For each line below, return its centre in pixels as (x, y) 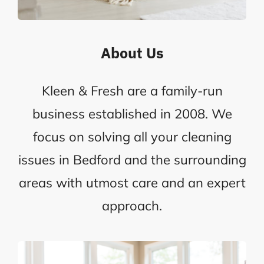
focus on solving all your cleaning (132, 136)
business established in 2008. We (132, 113)
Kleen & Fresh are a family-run (132, 90)
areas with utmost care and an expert (132, 182)
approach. (132, 205)
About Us (132, 52)
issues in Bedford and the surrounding (132, 159)
